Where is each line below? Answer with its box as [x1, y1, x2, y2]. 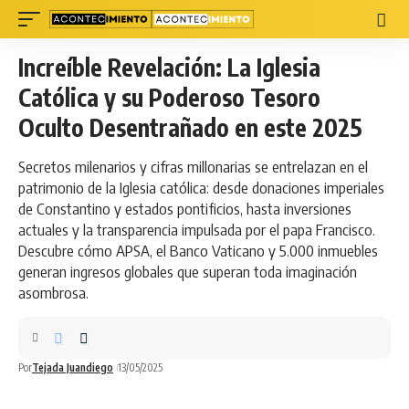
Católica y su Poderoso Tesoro [18, 82, 320, 112]
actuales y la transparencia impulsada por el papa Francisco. [18, 219, 375, 239]
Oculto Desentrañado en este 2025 [18, 112, 362, 142]
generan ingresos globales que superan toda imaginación [18, 261, 357, 281]
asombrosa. [18, 282, 89, 302]
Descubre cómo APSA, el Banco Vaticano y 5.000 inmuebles [18, 240, 378, 260]
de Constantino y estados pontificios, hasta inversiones [18, 198, 351, 218]
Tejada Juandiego [32, 361, 113, 374]
